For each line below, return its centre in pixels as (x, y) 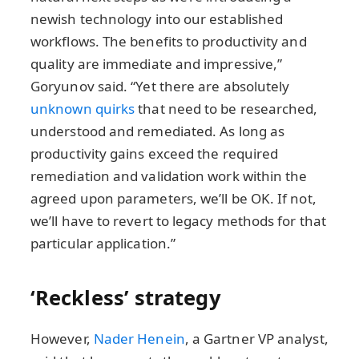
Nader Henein (139, 339)
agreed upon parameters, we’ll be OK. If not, (173, 198)
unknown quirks (83, 108)
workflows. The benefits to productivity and (169, 41)
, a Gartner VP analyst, (256, 339)
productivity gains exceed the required (155, 153)
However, (62, 339)
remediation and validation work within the (169, 175)
